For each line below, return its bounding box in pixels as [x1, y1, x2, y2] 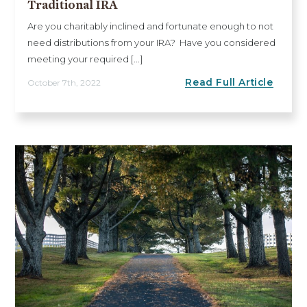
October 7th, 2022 [27, 77, 101, 88]
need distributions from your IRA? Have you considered [27, 36, 276, 48]
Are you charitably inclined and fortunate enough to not [27, 20, 274, 32]
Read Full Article [185, 76, 273, 88]
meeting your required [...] [27, 53, 143, 64]
